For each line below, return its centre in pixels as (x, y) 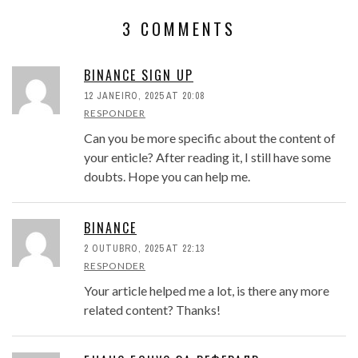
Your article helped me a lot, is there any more (207, 291)
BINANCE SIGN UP (139, 76)
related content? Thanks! (152, 310)
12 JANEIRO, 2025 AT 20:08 (144, 96)
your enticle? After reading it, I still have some (207, 157)
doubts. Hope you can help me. (167, 177)
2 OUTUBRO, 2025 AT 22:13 (144, 249)
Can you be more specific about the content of (210, 138)
